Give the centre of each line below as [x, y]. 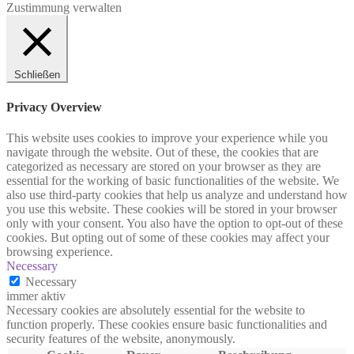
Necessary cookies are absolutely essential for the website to [156, 310]
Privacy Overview [54, 107]
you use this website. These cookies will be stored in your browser [171, 209]
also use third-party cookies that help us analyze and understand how [177, 194]
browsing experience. [60, 251]
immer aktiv [36, 296]
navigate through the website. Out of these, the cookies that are [162, 152]
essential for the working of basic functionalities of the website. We [173, 180]
